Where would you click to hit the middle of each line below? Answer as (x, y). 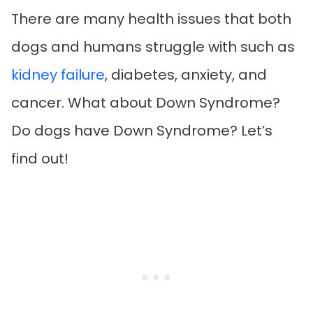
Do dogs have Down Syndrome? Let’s (142, 131)
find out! (40, 159)
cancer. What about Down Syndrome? (146, 103)
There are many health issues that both (151, 19)
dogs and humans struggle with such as (153, 47)
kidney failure (58, 75)
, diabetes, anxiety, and (186, 75)
